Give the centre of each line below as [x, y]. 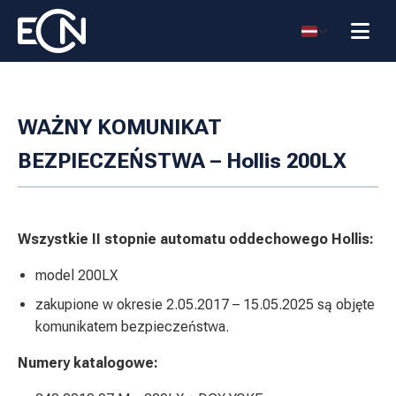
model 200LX [78, 275]
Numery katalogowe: [88, 363]
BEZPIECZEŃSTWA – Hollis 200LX [182, 161]
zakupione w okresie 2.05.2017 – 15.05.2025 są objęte [205, 305]
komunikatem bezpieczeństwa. [132, 327]
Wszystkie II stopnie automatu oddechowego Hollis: [196, 239]
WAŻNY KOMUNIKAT [120, 127]
